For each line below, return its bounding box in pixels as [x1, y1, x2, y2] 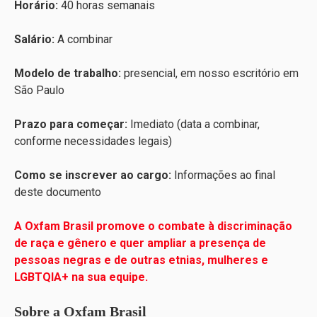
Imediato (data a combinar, [127, 117, 260, 132]
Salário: [14, 33, 54, 47]
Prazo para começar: [14, 117, 127, 132]
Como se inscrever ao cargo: [14, 168, 171, 183]
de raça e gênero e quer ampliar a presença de [14, 236, 266, 250]
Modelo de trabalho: [14, 67, 121, 81]
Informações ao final [171, 168, 275, 183]
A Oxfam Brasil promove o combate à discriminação [14, 219, 292, 234]
